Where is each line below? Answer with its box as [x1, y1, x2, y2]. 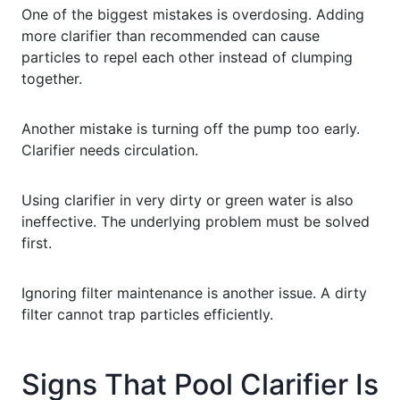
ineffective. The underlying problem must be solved [21, 212, 370, 230]
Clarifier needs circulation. [21, 140, 198, 159]
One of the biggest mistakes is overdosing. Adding [21, 4, 364, 23]
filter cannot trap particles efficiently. [21, 304, 273, 323]
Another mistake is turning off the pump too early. [21, 119, 360, 137]
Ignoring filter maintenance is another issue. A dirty [21, 283, 367, 302]
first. [21, 233, 52, 252]
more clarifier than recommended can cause [21, 26, 320, 45]
